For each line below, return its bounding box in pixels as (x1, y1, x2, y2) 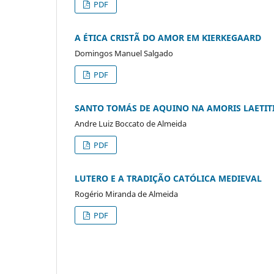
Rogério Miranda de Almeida (75, 188, 178, 199)
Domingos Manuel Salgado (75, 47, 173, 59)
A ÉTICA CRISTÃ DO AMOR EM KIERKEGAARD (75, 31, 261, 43)
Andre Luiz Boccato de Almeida (75, 117, 187, 129)
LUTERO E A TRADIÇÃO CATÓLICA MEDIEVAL (75, 172, 262, 184)
